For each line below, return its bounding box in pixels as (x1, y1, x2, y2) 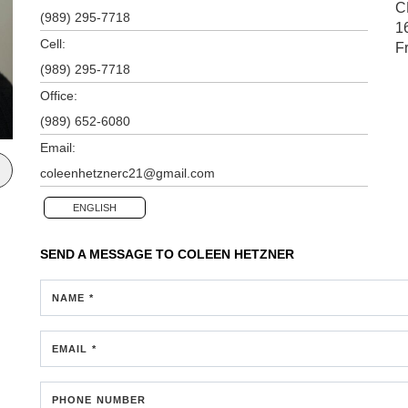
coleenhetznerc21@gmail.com (40, 165, 215, 180)
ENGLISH (73, 201, 117, 213)
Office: (40, 87, 77, 103)
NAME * (52, 291, 94, 303)
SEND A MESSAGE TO (40, 246, 178, 261)
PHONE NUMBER (52, 393, 147, 405)
